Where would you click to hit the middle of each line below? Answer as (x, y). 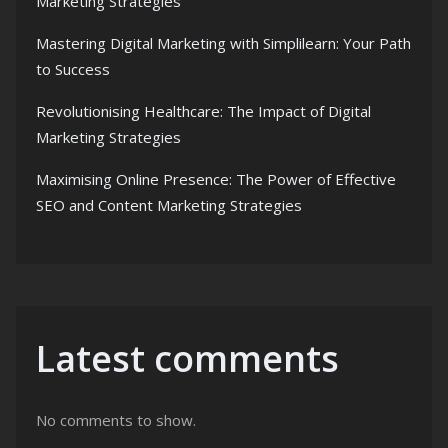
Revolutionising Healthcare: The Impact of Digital (203, 110)
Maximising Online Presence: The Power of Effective (216, 178)
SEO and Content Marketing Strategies (169, 204)
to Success (73, 68)
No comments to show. (116, 419)
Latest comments (187, 358)
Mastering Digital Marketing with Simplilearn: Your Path (223, 42)
